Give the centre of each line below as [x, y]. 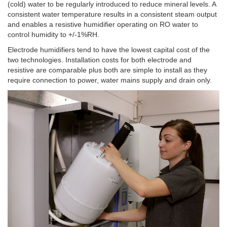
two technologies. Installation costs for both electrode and [100, 60]
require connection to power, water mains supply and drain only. [110, 80]
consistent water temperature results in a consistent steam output [112, 14]
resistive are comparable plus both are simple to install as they [107, 70]
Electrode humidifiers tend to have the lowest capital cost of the [109, 50]
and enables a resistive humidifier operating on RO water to [103, 24]
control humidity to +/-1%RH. [53, 34]
